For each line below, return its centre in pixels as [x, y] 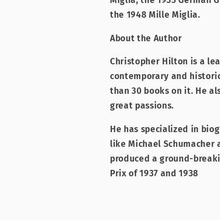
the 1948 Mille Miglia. [155, 15]
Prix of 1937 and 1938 [154, 173]
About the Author [146, 38]
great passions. [142, 106]
